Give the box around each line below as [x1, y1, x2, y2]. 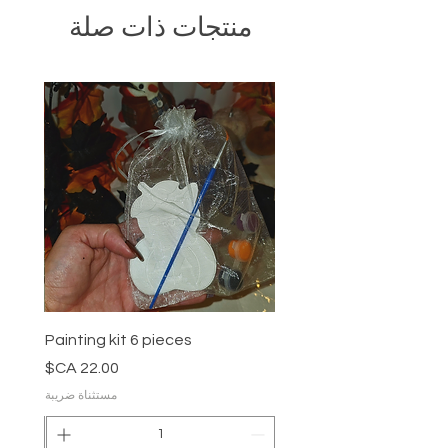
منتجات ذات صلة [68, 14, 252, 43]
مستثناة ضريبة [45, 389, 117, 403]
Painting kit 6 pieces [45, 332, 192, 349]
